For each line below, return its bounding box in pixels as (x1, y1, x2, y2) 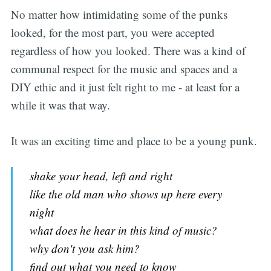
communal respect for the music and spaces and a (10, 61, 237, 77)
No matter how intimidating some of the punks (10, 7, 227, 22)
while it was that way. (10, 97, 110, 113)
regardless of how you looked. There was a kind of (10, 43, 246, 59)
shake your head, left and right (30, 168, 173, 184)
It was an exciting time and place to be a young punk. (10, 132, 257, 148)
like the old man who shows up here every (30, 186, 223, 202)
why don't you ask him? (30, 241, 140, 256)
